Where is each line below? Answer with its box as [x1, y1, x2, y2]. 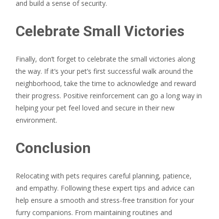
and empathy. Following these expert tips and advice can [16, 183, 195, 193]
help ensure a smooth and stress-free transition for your [16, 195, 194, 205]
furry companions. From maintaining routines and [16, 207, 172, 217]
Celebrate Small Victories [16, 22, 184, 40]
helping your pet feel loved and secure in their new [16, 103, 175, 112]
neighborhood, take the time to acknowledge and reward [16, 78, 196, 88]
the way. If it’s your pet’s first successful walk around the [16, 66, 193, 76]
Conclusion [16, 139, 91, 156]
